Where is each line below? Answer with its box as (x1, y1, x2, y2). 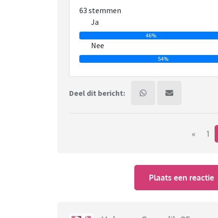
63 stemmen (79, 5, 121, 16)
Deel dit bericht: (69, 88, 125, 98)
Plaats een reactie (149, 172, 215, 182)
